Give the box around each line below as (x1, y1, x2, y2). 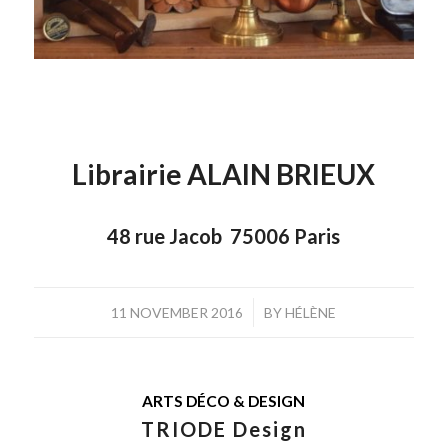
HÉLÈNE (285, 304, 337, 322)
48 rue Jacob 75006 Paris (107, 224, 341, 249)
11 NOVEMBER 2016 (111, 304, 244, 322)
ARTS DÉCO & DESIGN (142, 392, 306, 411)
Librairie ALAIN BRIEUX (72, 157, 376, 192)
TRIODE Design (140, 417, 307, 442)
